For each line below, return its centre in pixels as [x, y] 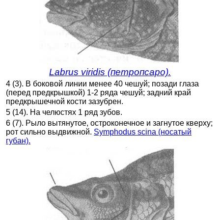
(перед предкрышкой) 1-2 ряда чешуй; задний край [98, 92]
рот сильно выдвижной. [50, 132]
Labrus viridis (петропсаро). [110, 72]
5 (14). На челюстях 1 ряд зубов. [64, 112]
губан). [18, 140]
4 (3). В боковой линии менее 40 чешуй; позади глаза [102, 83]
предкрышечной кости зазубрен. [65, 101]
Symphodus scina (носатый [143, 132]
